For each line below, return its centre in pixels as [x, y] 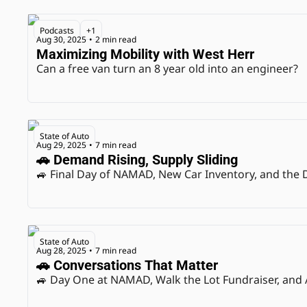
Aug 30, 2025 [61, 39]
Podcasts [57, 30]
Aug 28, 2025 [61, 250]
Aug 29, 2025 [61, 145]
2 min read [116, 39]
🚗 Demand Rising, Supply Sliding [137, 160]
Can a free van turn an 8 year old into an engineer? [167, 69]
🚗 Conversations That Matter [127, 265]
